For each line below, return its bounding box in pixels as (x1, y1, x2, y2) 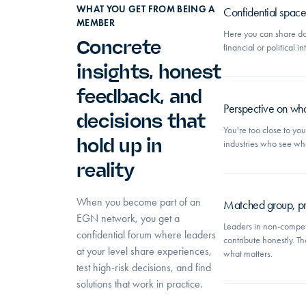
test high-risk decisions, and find (76, 261, 211, 274)
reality (76, 158, 134, 182)
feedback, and (76, 85, 202, 109)
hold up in (76, 134, 163, 158)
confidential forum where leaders (76, 228, 216, 241)
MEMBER (76, 17, 115, 29)
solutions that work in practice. (76, 277, 203, 290)
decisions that (76, 109, 206, 133)
